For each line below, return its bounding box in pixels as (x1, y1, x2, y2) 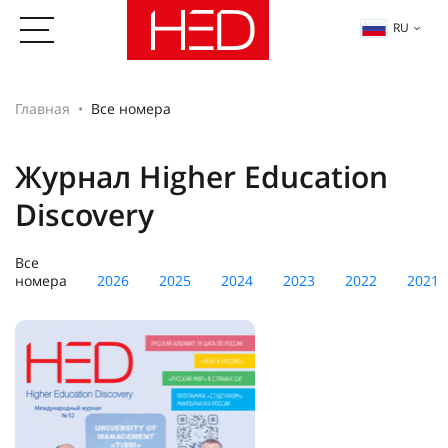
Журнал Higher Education (15, 156, 388, 197)
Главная (15, 99, 70, 118)
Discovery (15, 194, 154, 235)
